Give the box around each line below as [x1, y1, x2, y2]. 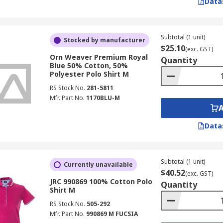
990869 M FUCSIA [86, 210, 138, 218]
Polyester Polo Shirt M [49, 69, 129, 79]
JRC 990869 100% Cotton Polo [49, 177, 152, 186]
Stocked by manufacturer [63, 36, 145, 44]
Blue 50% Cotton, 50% [49, 61, 128, 70]
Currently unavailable [63, 160, 133, 169]
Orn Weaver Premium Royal [49, 52, 148, 62]
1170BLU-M [86, 94, 120, 102]
